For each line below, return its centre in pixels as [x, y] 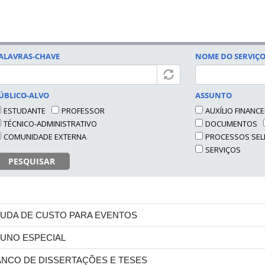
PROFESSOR [83, 111]
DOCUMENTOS [232, 124]
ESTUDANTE [25, 111]
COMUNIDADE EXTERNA [45, 137]
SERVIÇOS [223, 150]
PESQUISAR [32, 161]
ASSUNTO [214, 95]
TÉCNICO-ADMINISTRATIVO [50, 124]
